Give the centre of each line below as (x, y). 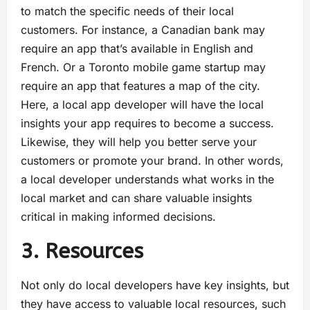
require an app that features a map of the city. (140, 85)
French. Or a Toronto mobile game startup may (143, 67)
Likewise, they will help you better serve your (139, 142)
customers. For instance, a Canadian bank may (143, 29)
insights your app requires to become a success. (147, 123)
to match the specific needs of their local (127, 11)
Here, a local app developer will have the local (142, 104)
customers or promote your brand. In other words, (152, 160)
